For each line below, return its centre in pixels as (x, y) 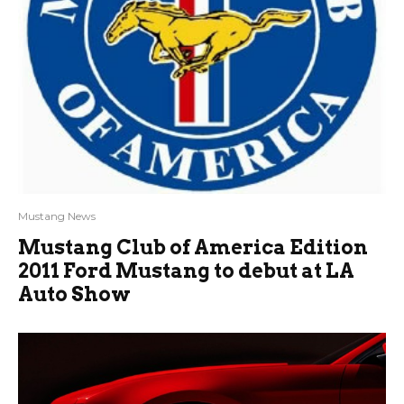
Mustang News (57, 216)
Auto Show (74, 294)
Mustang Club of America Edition (193, 248)
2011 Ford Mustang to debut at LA (186, 271)
